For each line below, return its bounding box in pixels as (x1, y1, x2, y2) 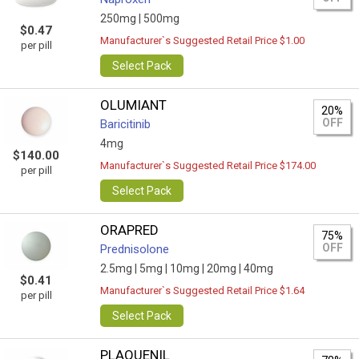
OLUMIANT (100, 97, 167, 113)
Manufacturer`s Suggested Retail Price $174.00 (100, 159, 317, 171)
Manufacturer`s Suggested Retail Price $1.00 (100, 34, 305, 46)
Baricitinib (100, 117, 151, 131)
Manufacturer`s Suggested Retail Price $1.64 (100, 284, 305, 296)
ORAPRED (100, 222, 159, 238)
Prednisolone (100, 242, 170, 256)
